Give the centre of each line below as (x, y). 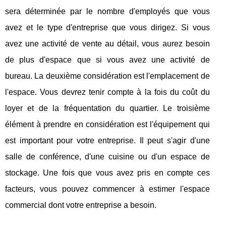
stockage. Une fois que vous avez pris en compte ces (107, 173)
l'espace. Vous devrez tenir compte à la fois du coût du (107, 92)
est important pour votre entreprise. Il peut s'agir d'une (107, 141)
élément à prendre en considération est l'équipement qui (107, 125)
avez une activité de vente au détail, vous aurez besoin (107, 44)
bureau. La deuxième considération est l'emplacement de (107, 76)
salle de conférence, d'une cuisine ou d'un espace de (107, 157)
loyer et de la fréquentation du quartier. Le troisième (107, 108)
